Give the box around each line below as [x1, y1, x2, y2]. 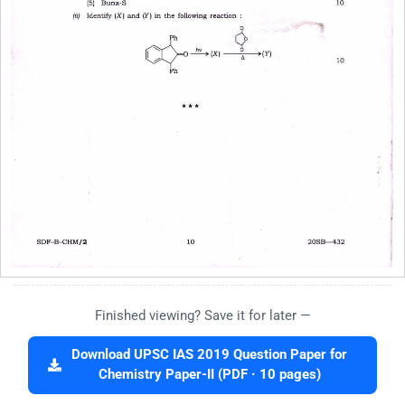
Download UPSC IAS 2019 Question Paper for [71, 346, 347, 363]
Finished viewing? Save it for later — [94, 306, 311, 324]
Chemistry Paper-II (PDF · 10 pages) [98, 366, 321, 382]
